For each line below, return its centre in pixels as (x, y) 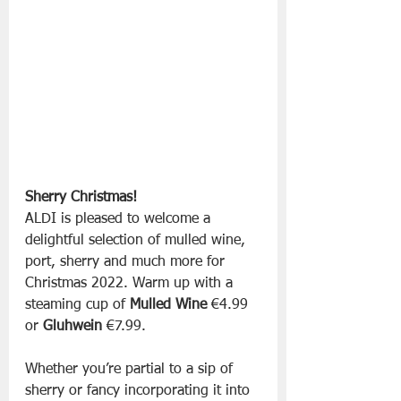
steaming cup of (77, 306)
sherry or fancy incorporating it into (140, 392)
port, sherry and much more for (127, 263)
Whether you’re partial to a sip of (131, 370)
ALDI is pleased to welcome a (120, 220)
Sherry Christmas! (81, 198)
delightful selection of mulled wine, (137, 241)
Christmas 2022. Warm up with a (131, 284)
